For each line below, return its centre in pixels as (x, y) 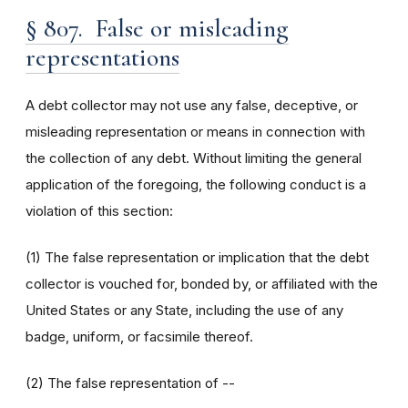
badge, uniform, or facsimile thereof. (139, 337)
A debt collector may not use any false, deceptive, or (192, 105)
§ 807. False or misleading (157, 28)
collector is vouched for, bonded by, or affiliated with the (202, 284)
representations (102, 57)
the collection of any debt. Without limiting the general (194, 158)
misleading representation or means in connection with (195, 132)
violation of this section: (99, 211)
